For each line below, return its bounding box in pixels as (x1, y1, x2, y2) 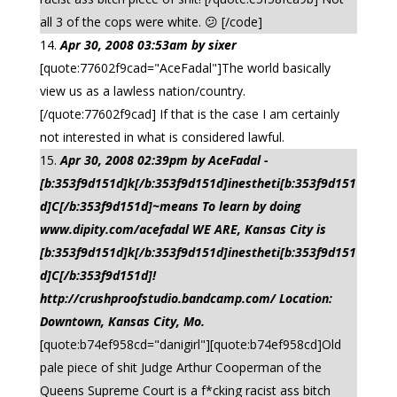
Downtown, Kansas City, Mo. (39, 313, 205, 330)
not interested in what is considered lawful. (39, 128, 284, 145)
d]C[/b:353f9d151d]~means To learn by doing (39, 198, 301, 214)
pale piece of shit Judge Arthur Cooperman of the (39, 359, 322, 376)
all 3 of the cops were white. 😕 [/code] (39, 13, 262, 30)
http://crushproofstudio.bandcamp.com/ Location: (39, 290, 332, 307)
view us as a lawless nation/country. (39, 82, 245, 99)
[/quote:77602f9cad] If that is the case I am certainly (39, 105, 339, 122)
